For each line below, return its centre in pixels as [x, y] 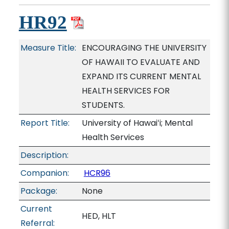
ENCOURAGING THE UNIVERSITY [144, 48]
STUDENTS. [103, 105]
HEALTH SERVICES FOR [125, 91]
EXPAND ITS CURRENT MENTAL [141, 76]
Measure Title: [48, 48]
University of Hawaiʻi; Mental [137, 123]
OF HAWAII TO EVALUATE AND [141, 62]
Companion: [44, 173]
